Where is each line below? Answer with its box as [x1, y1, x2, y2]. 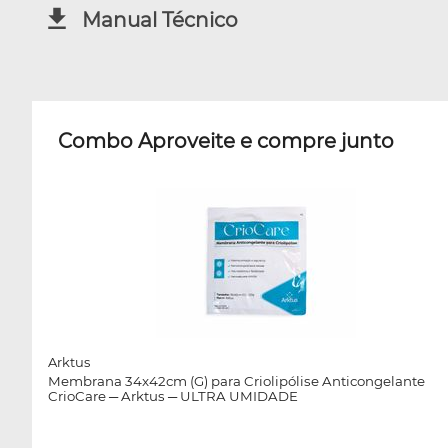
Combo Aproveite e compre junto [58, 129, 394, 154]
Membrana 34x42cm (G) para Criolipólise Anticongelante [48, 372, 425, 389]
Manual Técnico [82, 7, 238, 32]
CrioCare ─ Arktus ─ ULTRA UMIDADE [48, 387, 298, 404]
